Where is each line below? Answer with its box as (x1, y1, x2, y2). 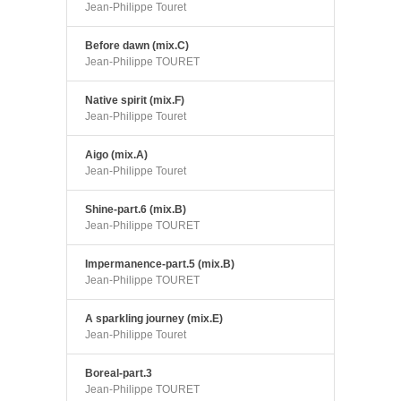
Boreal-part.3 (85, 366, 152, 380)
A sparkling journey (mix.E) (85, 311, 223, 325)
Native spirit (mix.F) (85, 93, 184, 107)
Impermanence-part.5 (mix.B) (85, 257, 235, 270)
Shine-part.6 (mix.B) (85, 202, 186, 216)
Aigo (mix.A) (85, 148, 148, 161)
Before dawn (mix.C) (85, 38, 189, 52)
